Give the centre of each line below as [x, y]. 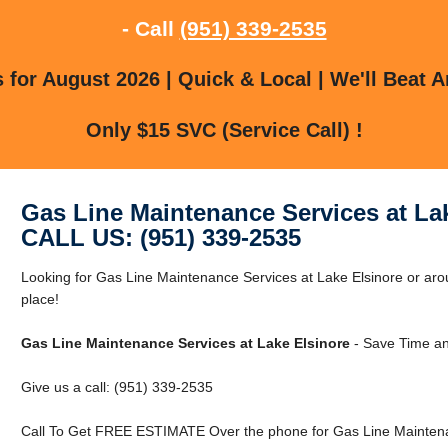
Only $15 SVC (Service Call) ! [224, 129]
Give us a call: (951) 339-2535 [116, 386]
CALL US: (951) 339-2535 [160, 237]
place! [39, 298]
